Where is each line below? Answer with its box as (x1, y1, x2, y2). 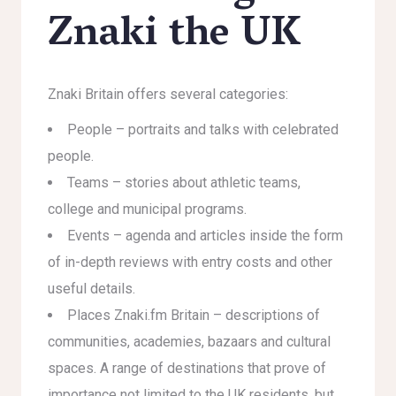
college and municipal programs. (48, 201, 247, 217)
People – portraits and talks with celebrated (67, 121, 339, 138)
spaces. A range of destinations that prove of (48, 360, 326, 377)
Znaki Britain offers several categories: (48, 86, 288, 103)
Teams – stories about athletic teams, (67, 174, 301, 191)
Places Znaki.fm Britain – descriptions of (67, 307, 320, 324)
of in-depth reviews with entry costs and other (48, 254, 332, 270)
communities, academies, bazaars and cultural (48, 333, 331, 350)
